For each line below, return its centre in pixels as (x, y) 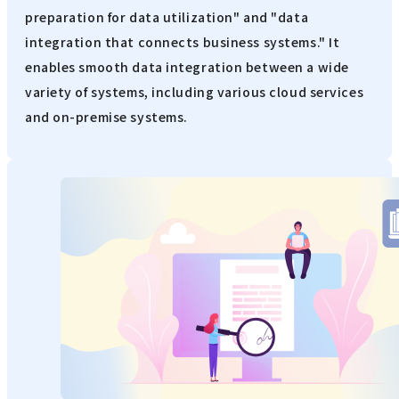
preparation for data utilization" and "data (167, 16)
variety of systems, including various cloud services (195, 91)
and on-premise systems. (106, 116)
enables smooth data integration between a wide (187, 66)
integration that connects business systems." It (183, 41)
